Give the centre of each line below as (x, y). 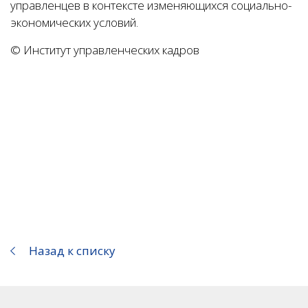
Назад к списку (72, 251)
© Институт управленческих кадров (105, 50)
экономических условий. (74, 22)
